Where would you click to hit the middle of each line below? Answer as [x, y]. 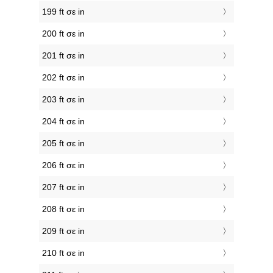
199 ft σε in [63, 12]
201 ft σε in [63, 56]
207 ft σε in [63, 187]
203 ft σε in [63, 100]
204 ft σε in [63, 122]
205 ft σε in [63, 144]
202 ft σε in [63, 78]
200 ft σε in [63, 34]
